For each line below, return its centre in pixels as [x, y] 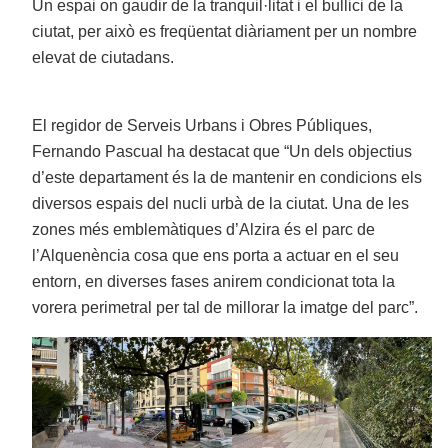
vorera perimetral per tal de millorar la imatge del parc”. [225, 308]
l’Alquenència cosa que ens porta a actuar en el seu [216, 256]
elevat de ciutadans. [103, 58]
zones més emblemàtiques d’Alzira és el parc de [204, 230]
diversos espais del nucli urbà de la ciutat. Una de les [221, 204]
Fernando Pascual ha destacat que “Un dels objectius [222, 152]
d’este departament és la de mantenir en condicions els [227, 178]
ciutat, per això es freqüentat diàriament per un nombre [225, 32]
